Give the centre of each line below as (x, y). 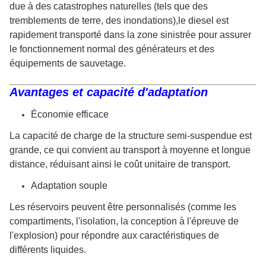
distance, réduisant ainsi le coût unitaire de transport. (120, 164)
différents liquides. (48, 249)
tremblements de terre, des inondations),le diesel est (119, 20)
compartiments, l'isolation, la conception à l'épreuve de (124, 221)
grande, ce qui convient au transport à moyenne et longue (130, 150)
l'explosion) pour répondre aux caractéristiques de (114, 235)
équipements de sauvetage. (68, 63)
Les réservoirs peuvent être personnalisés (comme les (123, 207)
